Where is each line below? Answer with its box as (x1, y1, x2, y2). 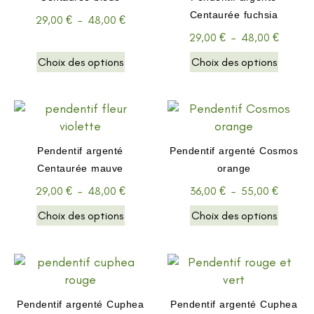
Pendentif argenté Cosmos (170, 144, 298, 156)
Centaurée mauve (37, 162, 123, 174)
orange (217, 162, 251, 174)
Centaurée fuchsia (189, 8, 278, 20)
